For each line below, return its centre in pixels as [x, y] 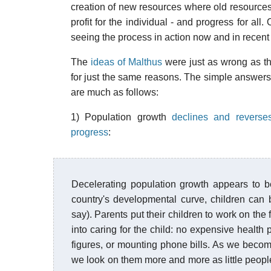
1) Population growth [122, 117]
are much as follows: [115, 92]
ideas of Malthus [126, 62]
